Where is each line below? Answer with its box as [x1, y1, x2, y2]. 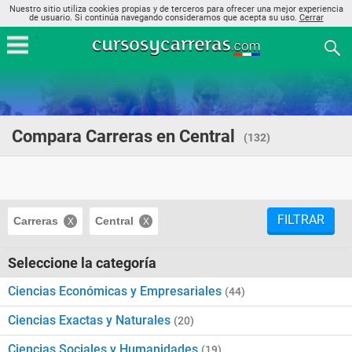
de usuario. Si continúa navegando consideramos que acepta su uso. [28, 13, 299, 23]
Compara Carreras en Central [12, 126, 235, 146]
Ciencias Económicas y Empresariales [8, 284, 225, 299]
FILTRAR [277, 212, 324, 227]
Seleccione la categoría [8, 255, 156, 271]
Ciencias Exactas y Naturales [8, 313, 174, 328]
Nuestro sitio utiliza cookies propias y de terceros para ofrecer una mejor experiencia [9, 4, 343, 14]
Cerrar [299, 13, 324, 23]
